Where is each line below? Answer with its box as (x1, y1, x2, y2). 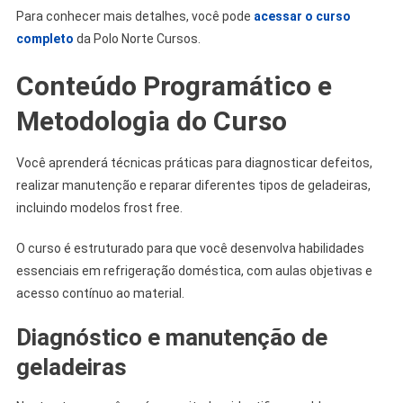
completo (15, 31, 76, 46)
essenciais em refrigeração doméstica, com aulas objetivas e (15, 263, 372, 278)
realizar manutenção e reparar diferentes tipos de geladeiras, (15, 177, 371, 193)
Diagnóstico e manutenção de (15, 323, 327, 351)
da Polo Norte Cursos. (76, 31, 201, 46)
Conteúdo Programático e (15, 69, 332, 102)
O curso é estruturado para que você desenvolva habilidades (15, 240, 364, 255)
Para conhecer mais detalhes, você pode (15, 8, 254, 23)
